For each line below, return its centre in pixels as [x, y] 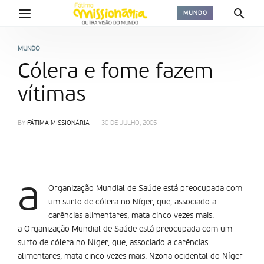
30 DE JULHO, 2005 [129, 123]
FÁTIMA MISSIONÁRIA [58, 123]
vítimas [52, 95]
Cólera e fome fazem [115, 72]
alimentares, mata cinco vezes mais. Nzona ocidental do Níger [130, 256]
